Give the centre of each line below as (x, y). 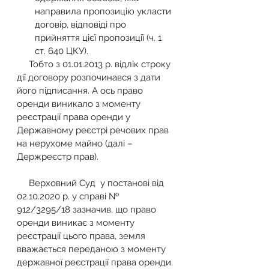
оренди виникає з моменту (77, 222)
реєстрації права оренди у (75, 117)
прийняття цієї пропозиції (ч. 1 (99, 38)
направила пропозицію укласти (104, 11)
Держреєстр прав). (59, 156)
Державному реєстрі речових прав (94, 130)
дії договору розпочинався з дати (90, 77)
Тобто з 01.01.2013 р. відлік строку (23, 64)
